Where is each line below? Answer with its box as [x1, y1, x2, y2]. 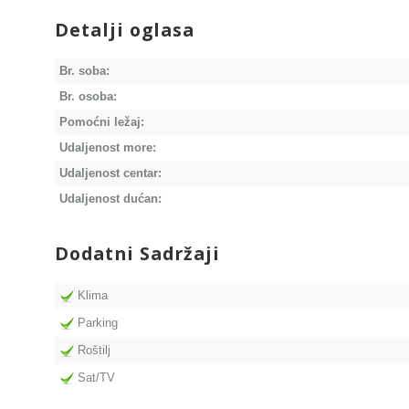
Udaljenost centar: [59, 166, 162, 181]
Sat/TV [78, 371, 115, 385]
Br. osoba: [59, 89, 117, 104]
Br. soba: [59, 64, 110, 79]
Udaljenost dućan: [59, 192, 162, 206]
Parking [78, 316, 118, 330]
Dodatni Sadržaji [55, 241, 220, 267]
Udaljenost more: [59, 141, 156, 155]
